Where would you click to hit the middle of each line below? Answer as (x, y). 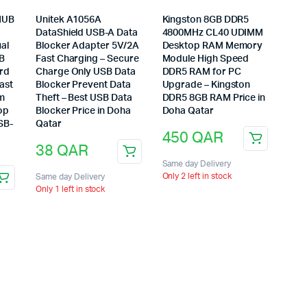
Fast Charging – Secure (87, 59)
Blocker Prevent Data (83, 85)
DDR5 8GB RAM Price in (214, 98)
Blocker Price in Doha (83, 111)
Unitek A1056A (69, 20)
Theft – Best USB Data (84, 98)
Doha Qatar (188, 111)
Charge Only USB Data (86, 72)
